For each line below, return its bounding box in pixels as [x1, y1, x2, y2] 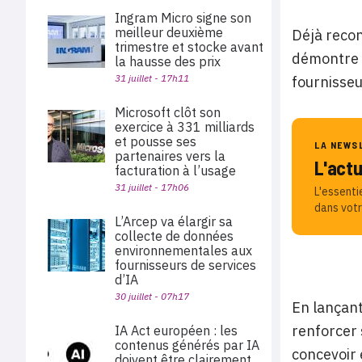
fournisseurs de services [115, 257, 256, 273]
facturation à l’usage [115, 162, 236, 179]
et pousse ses [115, 133, 196, 149]
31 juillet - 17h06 [115, 181, 189, 193]
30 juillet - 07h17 [115, 290, 189, 302]
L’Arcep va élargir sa [115, 213, 233, 229]
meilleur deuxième [115, 24, 223, 40]
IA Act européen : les [115, 322, 238, 339]
